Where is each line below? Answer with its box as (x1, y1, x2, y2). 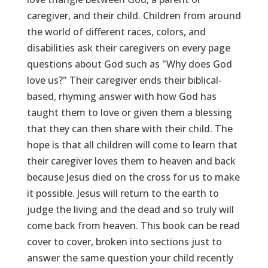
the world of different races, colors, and (26, 25, 206, 38)
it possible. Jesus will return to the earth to (26, 186, 219, 200)
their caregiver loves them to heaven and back (26, 154, 236, 167)
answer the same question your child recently (26, 251, 233, 264)
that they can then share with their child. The (26, 121, 233, 135)
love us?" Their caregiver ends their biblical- (26, 73, 222, 87)
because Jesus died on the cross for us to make (26, 170, 240, 184)
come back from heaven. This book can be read (26, 218, 240, 232)
